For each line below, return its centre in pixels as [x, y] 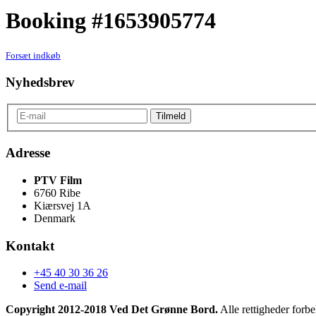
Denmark [55, 218]
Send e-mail [60, 286]
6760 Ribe [57, 193]
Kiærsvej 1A [62, 205]
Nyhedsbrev [40, 83]
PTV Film [58, 180]
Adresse [28, 153]
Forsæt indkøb [33, 56]
